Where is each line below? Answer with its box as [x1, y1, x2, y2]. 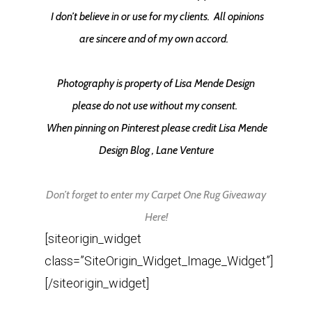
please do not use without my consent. [72, 99, 240, 112]
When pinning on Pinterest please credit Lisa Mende [45, 121, 267, 134]
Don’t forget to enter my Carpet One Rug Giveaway [46, 188, 266, 201]
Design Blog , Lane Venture [98, 143, 214, 157]
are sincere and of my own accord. [79, 32, 233, 45]
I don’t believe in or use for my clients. [48, 10, 214, 23]
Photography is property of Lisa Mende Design [57, 77, 255, 90]
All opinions [213, 10, 264, 23]
